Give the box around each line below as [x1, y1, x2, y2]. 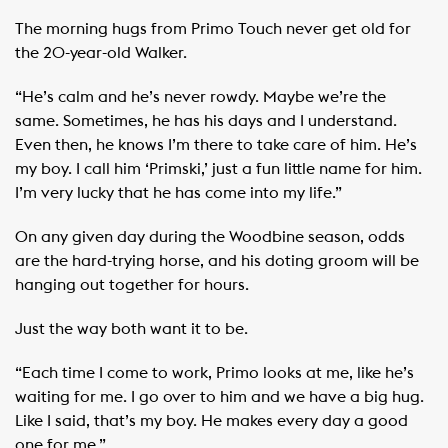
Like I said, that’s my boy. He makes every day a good [15, 412, 408, 429]
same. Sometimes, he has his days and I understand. [15, 112, 397, 129]
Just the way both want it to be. [15, 320, 248, 337]
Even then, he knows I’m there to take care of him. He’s [15, 136, 417, 153]
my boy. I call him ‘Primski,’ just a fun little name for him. [15, 160, 422, 177]
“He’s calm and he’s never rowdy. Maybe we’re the [15, 88, 386, 105]
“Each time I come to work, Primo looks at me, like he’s [15, 364, 414, 381]
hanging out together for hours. [15, 276, 249, 293]
